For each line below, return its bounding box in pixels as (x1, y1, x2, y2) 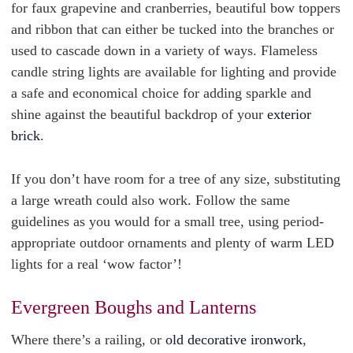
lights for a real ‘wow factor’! (11, 256, 182, 272)
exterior (267, 106, 311, 122)
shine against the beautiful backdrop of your (11, 106, 267, 122)
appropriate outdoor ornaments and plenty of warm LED (11, 235, 334, 251)
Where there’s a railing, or (11, 332, 165, 347)
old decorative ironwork (165, 332, 303, 347)
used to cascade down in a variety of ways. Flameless (11, 43, 318, 58)
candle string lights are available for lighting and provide (11, 64, 336, 80)
